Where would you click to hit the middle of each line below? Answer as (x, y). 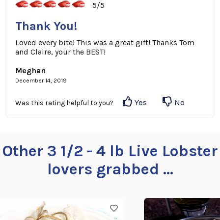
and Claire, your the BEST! (60, 52)
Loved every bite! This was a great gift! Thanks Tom (105, 43)
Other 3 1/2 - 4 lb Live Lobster (110, 151)
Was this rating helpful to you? (67, 103)
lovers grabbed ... (110, 169)
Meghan (30, 71)
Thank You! (46, 26)
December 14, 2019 (41, 81)
